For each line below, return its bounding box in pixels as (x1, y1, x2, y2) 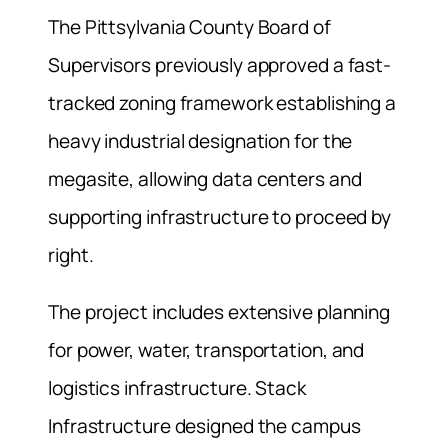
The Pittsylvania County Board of (48, 14, 331, 41)
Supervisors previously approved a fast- (48, 52, 392, 79)
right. (48, 242, 94, 269)
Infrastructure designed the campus (48, 413, 361, 440)
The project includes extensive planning (48, 299, 391, 326)
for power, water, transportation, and (48, 337, 365, 364)
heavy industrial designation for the (48, 128, 353, 155)
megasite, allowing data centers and (48, 166, 362, 193)
